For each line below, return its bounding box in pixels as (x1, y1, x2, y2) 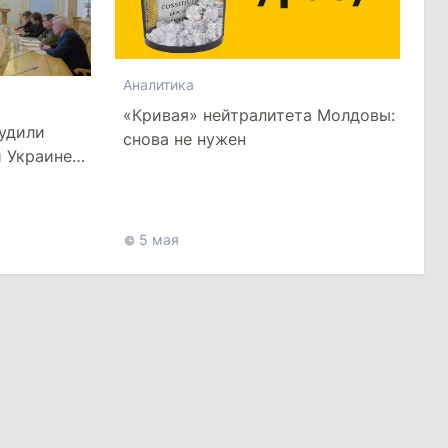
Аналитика (122, 75, 194, 93)
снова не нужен (122, 128, 246, 149)
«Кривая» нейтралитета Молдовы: (122, 104, 395, 125)
